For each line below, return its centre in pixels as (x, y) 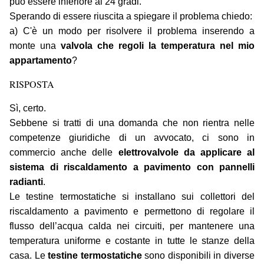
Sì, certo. (28, 108)
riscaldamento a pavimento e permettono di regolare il (132, 212)
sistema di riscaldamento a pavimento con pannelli (132, 167)
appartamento (41, 61)
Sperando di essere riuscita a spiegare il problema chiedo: (131, 16)
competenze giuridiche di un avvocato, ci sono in (132, 138)
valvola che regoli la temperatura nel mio (158, 46)
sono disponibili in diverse (198, 256)
